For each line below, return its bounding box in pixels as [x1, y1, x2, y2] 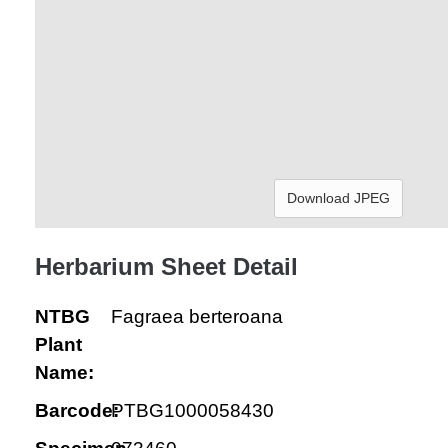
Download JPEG [287, 190, 390, 206]
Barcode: [35, 400, 119, 421]
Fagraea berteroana [110, 306, 283, 327]
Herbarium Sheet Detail [35, 253, 298, 280]
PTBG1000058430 [110, 400, 274, 421]
